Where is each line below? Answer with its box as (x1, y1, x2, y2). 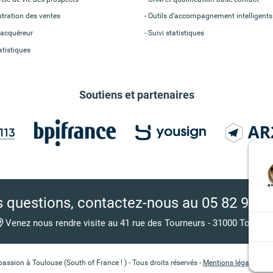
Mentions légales (203, 258, 258, 268)
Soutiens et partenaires (79, 88, 194, 102)
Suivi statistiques (147, 29, 204, 38)
